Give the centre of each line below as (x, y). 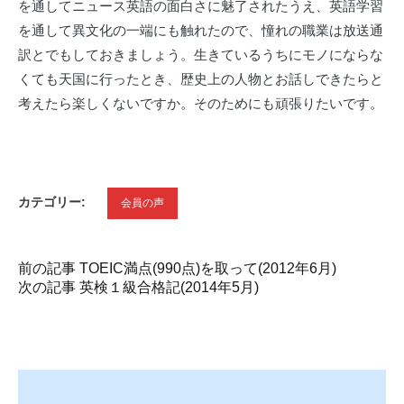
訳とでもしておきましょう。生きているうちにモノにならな (201, 55)
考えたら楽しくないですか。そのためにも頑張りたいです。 (201, 103)
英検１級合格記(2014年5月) (167, 287)
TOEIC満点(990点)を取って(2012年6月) (206, 268)
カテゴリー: (54, 202)
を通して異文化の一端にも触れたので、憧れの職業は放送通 (201, 30)
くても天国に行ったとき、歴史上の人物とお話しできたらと (201, 79)
